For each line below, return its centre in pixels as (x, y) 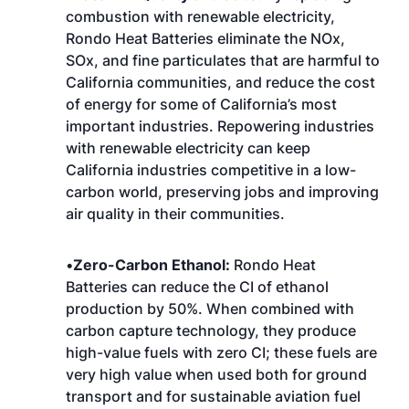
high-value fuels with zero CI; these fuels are (221, 352)
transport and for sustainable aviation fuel (213, 396)
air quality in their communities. (175, 214)
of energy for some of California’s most (201, 104)
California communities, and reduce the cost (220, 82)
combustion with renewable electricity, (200, 16)
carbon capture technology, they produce (211, 330)
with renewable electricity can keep (188, 148)
